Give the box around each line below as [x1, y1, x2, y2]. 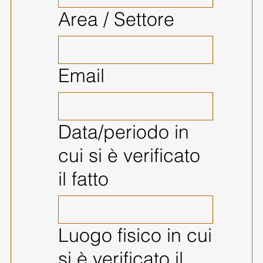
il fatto [58, 167, 109, 190]
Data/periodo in [58, 120, 189, 143]
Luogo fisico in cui [58, 223, 212, 247]
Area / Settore [58, 7, 174, 31]
